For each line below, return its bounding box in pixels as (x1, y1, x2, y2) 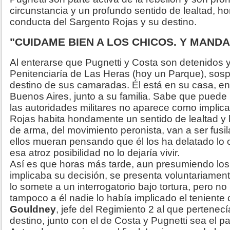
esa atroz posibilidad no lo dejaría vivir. (10, 147, 180, 159)
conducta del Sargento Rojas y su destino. (10, 16, 197, 28)
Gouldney (10, 204, 56, 215)
